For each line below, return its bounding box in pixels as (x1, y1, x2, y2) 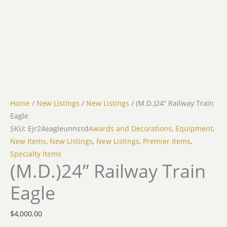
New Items (10, 136, 46, 146)
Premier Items (143, 136, 191, 146)
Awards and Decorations (89, 123, 172, 133)
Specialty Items (10, 148, 61, 159)
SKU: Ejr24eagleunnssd (10, 123, 89, 133)
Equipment (175, 123, 213, 133)
